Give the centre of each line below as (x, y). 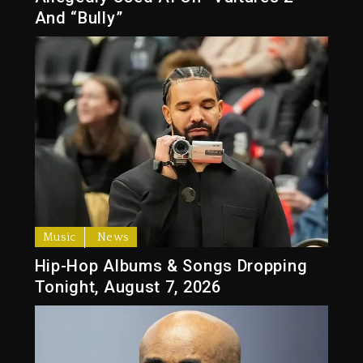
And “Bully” (79, 18)
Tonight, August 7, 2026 (128, 287)
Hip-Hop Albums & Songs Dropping (171, 266)
